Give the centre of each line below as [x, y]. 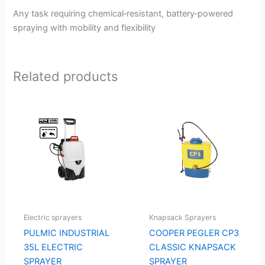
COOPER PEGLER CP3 [194, 233]
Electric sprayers [52, 217]
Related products [66, 77]
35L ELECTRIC [53, 247]
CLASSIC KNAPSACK [192, 247]
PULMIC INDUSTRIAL [66, 233]
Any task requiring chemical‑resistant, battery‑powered [123, 13]
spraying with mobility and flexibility [85, 28]
